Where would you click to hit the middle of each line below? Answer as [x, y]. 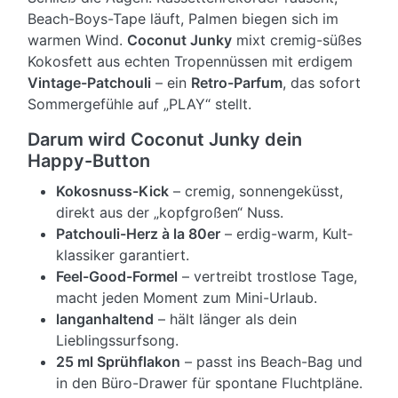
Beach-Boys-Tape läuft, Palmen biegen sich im [183, 19]
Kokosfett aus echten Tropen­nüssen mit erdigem [190, 62]
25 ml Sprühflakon [118, 362]
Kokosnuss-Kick [112, 191]
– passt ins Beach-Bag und [271, 362]
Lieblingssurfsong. [117, 341]
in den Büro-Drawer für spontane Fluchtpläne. [209, 383]
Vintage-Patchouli [89, 83]
